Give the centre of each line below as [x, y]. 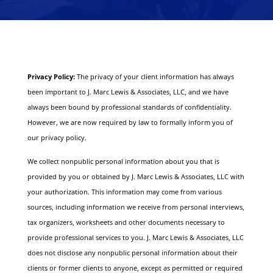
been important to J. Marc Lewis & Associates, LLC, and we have [128, 92]
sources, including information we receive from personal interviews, [136, 207]
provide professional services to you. [87, 238]
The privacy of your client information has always [154, 77]
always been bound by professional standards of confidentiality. [129, 107]
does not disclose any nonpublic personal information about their [132, 253]
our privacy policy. [58, 138]
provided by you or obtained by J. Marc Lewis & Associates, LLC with [136, 177]
